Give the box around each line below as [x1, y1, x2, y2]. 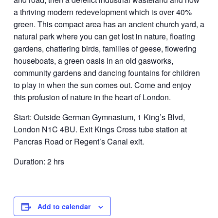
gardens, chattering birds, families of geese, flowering [14, 43, 197, 54]
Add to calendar [37, 201, 91, 211]
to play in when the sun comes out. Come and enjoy [14, 79, 191, 91]
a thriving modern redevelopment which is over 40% [14, 6, 192, 18]
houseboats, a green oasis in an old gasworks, [14, 55, 173, 66]
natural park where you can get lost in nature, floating [14, 31, 195, 42]
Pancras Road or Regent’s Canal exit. [14, 136, 144, 147]
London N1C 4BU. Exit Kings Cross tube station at [14, 124, 187, 135]
